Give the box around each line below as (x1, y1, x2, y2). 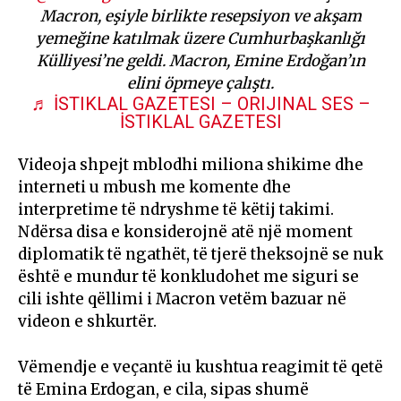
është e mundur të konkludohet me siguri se (18, 267, 359, 287)
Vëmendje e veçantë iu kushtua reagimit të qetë (18, 357, 383, 378)
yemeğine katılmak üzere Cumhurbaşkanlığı (36, 29, 365, 49)
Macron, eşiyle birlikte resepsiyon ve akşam (39, 6, 362, 27)
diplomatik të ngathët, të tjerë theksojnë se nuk (18, 244, 383, 265)
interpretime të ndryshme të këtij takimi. (18, 200, 334, 220)
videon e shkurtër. (18, 311, 157, 332)
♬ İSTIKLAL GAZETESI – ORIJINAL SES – (30, 93, 371, 115)
